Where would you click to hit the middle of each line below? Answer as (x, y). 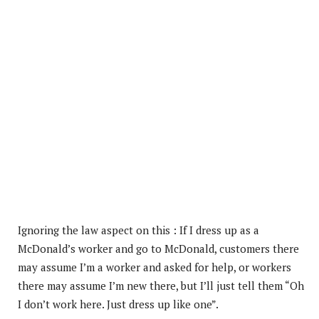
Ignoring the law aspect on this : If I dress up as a (138, 230)
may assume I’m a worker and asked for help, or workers (155, 267)
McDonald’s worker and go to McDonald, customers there (158, 248)
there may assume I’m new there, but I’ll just (128, 285)
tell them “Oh (271, 285)
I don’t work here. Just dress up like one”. (118, 304)
